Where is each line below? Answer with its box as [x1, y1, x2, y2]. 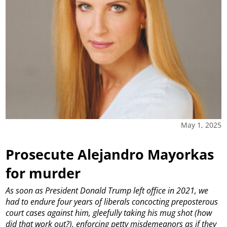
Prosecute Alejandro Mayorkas [6, 145, 214, 164]
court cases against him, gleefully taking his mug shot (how [6, 207, 212, 218]
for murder [6, 164, 81, 183]
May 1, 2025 [180, 120, 221, 130]
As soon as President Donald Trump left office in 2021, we [6, 184, 209, 196]
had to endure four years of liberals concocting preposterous [6, 196, 218, 207]
